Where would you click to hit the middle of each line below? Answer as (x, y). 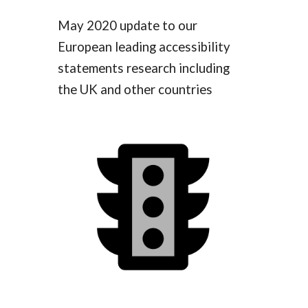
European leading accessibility (144, 47)
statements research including (144, 68)
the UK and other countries (135, 90)
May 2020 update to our (128, 26)
